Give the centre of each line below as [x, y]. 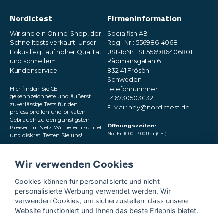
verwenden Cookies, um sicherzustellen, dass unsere [101, 200]
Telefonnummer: [133, 89]
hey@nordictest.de [159, 107]
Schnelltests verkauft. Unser [53, 43]
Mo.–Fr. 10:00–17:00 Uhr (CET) [137, 134]
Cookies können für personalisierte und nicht [87, 181]
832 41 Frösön [128, 70]
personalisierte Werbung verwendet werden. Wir [93, 191]
